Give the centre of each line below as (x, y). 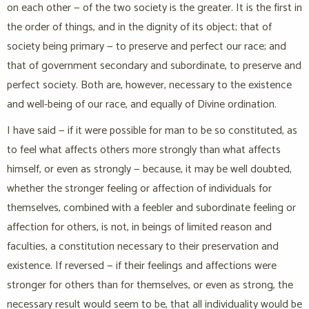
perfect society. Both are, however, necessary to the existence (149, 86)
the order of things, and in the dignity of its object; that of (139, 28)
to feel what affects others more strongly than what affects (144, 150)
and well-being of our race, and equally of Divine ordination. (142, 105)
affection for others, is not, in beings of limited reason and (139, 228)
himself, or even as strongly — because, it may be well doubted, (149, 170)
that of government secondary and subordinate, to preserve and (154, 66)
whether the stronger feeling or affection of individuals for (139, 189)
